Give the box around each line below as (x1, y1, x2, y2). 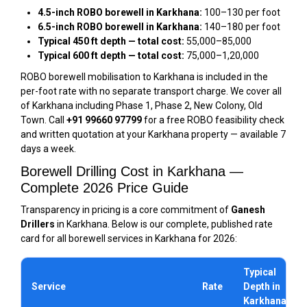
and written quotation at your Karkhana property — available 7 (21, 129, 286, 140)
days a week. (21, 143, 76, 154)
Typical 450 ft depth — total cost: (38, 35, 184, 47)
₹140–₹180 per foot (202, 21, 280, 32)
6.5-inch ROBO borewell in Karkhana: (38, 21, 202, 32)
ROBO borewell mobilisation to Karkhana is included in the (21, 71, 268, 82)
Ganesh (231, 204, 265, 215)
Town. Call (21, 114, 66, 125)
